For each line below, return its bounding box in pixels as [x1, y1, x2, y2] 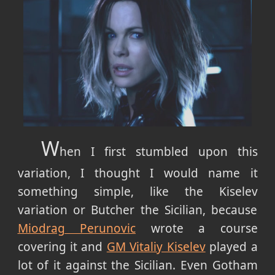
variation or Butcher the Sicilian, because [17, 201, 258, 218]
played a [205, 238, 258, 255]
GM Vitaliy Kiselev [106, 238, 206, 255]
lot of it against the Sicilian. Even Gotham [17, 257, 258, 273]
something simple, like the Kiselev [17, 183, 258, 199]
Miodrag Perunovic [17, 220, 136, 236]
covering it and [17, 238, 107, 255]
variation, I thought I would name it [17, 165, 258, 181]
